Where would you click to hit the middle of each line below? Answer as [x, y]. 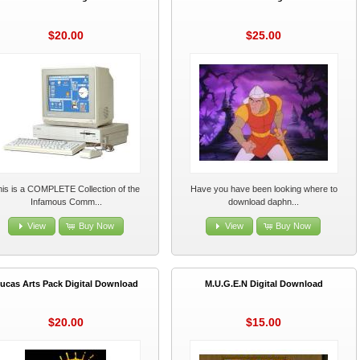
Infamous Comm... [66, 201]
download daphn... [264, 201]
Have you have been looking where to [264, 188]
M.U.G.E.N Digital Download [264, 283]
